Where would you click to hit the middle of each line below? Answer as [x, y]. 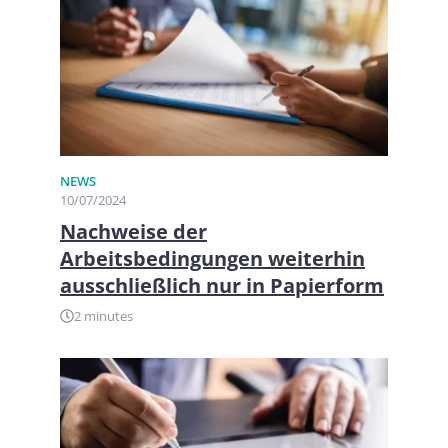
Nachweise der [133, 231]
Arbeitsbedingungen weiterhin [212, 258]
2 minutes [103, 315]
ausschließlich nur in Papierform [222, 285]
